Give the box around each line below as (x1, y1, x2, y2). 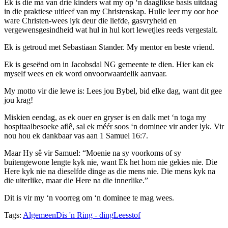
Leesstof (113, 210, 140, 219)
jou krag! (4, 95, 33, 104)
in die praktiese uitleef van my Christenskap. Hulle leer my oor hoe (4, 7, 218, 16)
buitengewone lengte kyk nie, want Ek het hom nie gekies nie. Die (4, 157, 217, 166)
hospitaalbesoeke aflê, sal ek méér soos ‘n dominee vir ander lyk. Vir (4, 122, 224, 131)
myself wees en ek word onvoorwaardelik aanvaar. (4, 69, 167, 78)
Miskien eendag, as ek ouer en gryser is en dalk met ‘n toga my (4, 112, 206, 122)
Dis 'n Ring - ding (56, 210, 113, 219)
